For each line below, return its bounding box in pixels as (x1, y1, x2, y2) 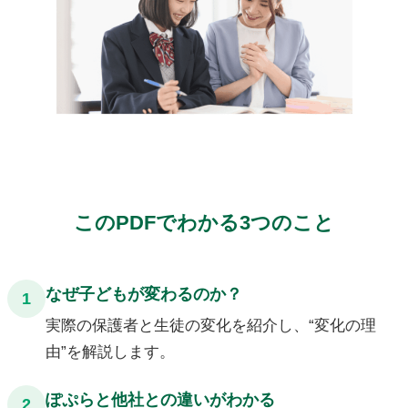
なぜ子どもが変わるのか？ (45, 284, 242, 303)
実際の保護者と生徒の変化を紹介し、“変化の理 (45, 316, 376, 333)
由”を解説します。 (45, 342, 175, 360)
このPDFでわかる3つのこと (74, 210, 334, 234)
